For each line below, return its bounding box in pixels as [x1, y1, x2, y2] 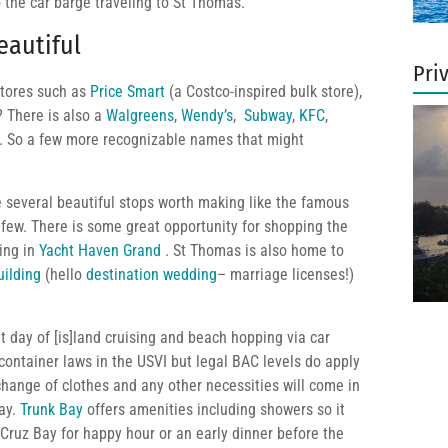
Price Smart [90, 82, 165, 101]
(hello [41, 265, 86, 284]
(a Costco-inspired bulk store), [165, 82, 362, 101]
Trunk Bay [20, 400, 83, 419]
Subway [240, 106, 292, 125]
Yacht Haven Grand [39, 241, 161, 260]
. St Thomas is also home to [161, 241, 344, 260]
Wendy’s [181, 106, 233, 125]
